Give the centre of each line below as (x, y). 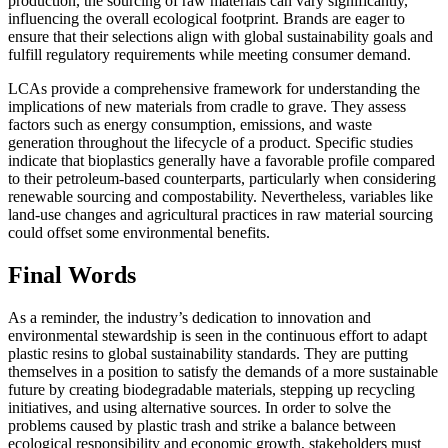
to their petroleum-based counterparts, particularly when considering (222, 178)
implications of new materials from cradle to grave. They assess (207, 106)
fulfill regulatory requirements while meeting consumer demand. (209, 54)
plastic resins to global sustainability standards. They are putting (208, 353)
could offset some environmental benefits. (139, 232)
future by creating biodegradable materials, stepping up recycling (211, 389)
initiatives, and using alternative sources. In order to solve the (199, 407)
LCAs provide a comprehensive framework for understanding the (214, 88)
